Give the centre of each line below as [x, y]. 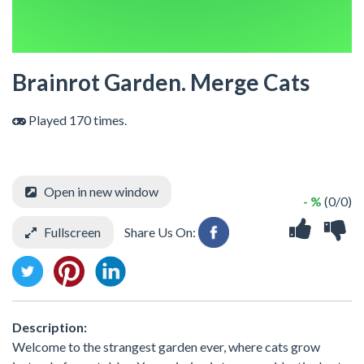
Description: [50, 327]
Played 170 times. [76, 120]
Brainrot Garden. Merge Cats [161, 82]
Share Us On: [160, 232]
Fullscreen [72, 232]
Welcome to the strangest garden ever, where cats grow [166, 347]
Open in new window [101, 192]
